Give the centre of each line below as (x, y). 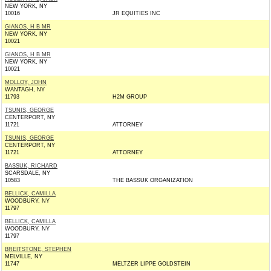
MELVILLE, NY (24, 256)
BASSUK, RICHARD (31, 166)
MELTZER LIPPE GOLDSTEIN (152, 264)
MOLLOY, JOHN (26, 82)
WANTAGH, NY (25, 90)
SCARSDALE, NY (28, 173)
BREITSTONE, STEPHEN (38, 249)
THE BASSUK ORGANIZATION (153, 180)
